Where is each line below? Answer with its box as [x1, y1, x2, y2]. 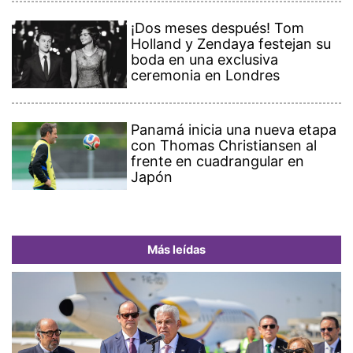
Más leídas [147, 243, 206, 258]
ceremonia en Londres [131, 67, 281, 84]
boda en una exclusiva [131, 51, 279, 69]
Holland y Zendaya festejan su [131, 35, 332, 53]
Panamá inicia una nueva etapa [131, 121, 337, 139]
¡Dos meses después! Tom [131, 20, 305, 37]
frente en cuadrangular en [131, 153, 305, 170]
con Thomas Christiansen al [131, 137, 318, 154]
